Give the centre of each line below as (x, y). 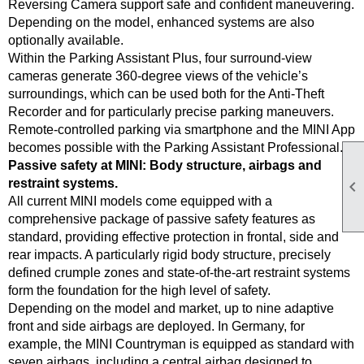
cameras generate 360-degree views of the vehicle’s (158, 76)
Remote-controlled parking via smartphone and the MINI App (182, 130)
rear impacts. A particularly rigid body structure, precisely (169, 255)
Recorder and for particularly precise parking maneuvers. (171, 112)
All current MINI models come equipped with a (140, 201)
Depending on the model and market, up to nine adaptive (171, 308)
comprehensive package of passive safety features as (162, 219)
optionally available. (66, 40)
